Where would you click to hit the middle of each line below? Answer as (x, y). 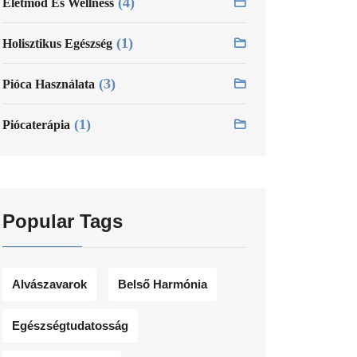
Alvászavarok (49, 284)
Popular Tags (63, 221)
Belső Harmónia (163, 284)
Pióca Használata (49, 84)
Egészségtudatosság (70, 325)
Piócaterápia (36, 124)
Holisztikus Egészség (57, 43)
